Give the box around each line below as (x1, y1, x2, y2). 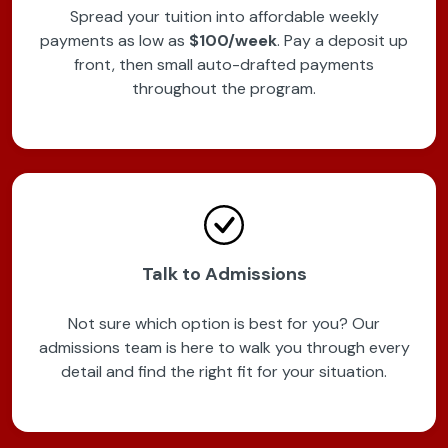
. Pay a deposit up (277, 30, 408, 52)
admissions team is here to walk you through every (38, 337, 410, 359)
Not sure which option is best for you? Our (68, 313, 380, 335)
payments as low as (40, 30, 189, 52)
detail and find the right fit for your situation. (61, 361, 387, 383)
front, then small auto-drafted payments (74, 54, 374, 76)
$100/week (189, 30, 277, 52)
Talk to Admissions (141, 262, 307, 287)
